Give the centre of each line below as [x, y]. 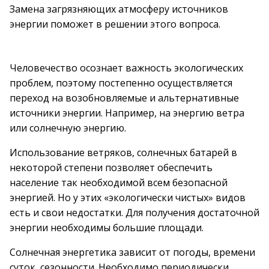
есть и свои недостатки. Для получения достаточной [134, 213]
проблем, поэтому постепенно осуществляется [121, 83]
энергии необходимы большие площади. [107, 228]
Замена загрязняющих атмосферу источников [119, 9]
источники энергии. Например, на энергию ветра [127, 113]
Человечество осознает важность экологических [126, 68]
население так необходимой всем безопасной [119, 183]
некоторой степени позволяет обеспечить [111, 168]
